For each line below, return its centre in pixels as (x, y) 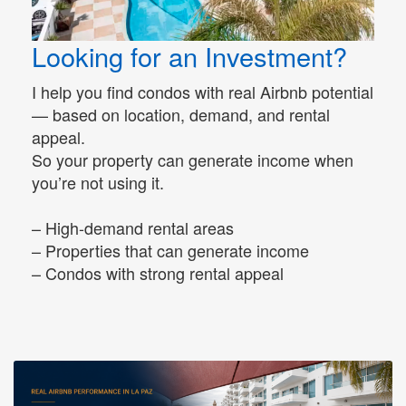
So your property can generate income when (193, 159)
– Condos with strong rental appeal (158, 272)
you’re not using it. (98, 182)
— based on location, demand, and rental (181, 114)
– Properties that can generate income (170, 250)
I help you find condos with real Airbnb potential (203, 91)
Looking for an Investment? (189, 55)
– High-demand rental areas (133, 227)
